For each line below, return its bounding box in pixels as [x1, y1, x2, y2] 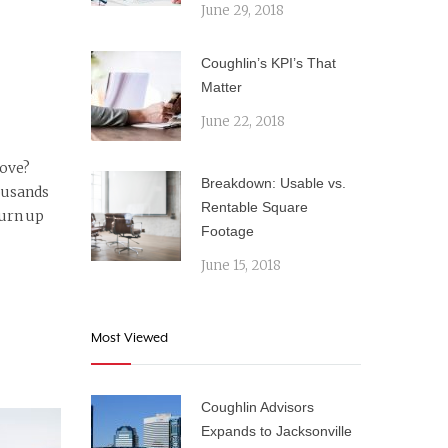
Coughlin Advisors [201, 399, 314, 415]
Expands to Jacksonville [201, 423, 352, 439]
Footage [201, 223, 254, 239]
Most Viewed [91, 330, 168, 345]
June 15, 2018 [201, 257, 281, 274]
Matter [201, 79, 242, 95]
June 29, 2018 [201, 2, 284, 19]
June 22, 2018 [201, 113, 285, 130]
